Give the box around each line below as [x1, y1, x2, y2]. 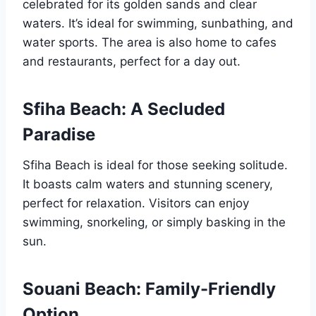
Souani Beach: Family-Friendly [23, 279, 276, 300]
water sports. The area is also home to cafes [23, 35, 276, 50]
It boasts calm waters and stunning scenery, [23, 177, 273, 192]
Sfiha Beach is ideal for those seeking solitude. [23, 158, 288, 173]
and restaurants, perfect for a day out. [23, 54, 241, 69]
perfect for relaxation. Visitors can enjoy [23, 196, 249, 211]
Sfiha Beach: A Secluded [23, 99, 225, 120]
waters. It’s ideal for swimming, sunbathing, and [23, 16, 293, 31]
